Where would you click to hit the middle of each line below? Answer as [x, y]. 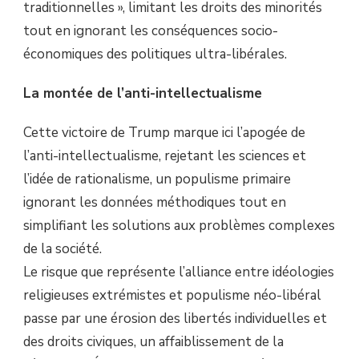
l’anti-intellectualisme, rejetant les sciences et [165, 156]
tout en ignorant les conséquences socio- [151, 31]
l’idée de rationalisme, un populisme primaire [157, 179]
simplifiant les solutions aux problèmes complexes [179, 226]
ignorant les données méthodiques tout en [155, 203]
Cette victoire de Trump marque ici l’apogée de [164, 133]
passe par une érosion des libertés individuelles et [175, 319]
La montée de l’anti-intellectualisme [143, 94]
